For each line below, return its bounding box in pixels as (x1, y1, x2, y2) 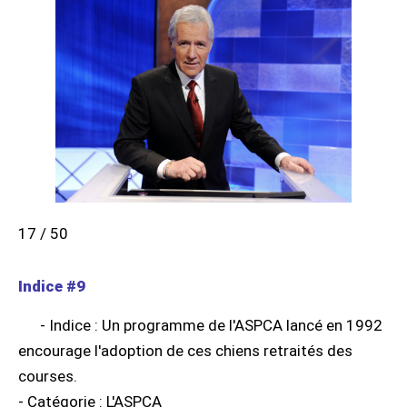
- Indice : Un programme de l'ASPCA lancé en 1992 (40, 315, 382, 334)
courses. (18, 366, 77, 385)
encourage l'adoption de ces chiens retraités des (18, 341, 352, 360)
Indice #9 (18, 276, 85, 295)
